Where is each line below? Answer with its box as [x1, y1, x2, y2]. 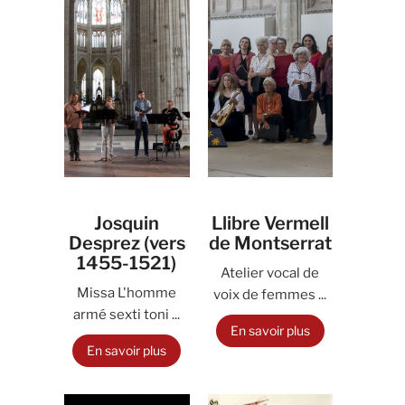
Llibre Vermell [211, 212, 329, 234]
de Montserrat [208, 232, 332, 254]
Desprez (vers [68, 232, 185, 254]
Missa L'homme [77, 285, 177, 301]
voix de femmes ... [213, 287, 327, 303]
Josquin [94, 212, 160, 234]
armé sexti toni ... [73, 306, 181, 323]
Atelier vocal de [221, 265, 320, 281]
